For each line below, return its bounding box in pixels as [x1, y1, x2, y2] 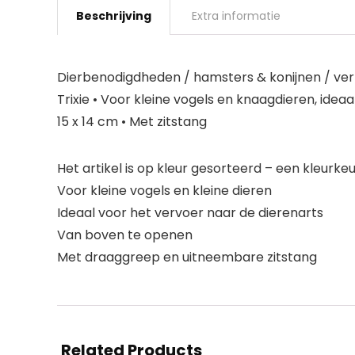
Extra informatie [192, 7, 281, 24]
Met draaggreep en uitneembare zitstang [57, 247, 317, 266]
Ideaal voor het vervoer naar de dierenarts [57, 203, 323, 222]
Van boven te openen [57, 225, 193, 244]
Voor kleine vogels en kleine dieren [57, 181, 272, 200]
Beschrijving [76, 7, 151, 24]
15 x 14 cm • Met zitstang [57, 112, 207, 131]
